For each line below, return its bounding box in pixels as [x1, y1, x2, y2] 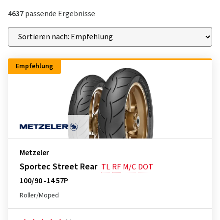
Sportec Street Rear [20, 161, 97, 173]
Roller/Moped [20, 191, 59, 200]
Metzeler [20, 147, 49, 158]
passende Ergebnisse [24, 8, 95, 19]
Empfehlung [16, 61, 53, 71]
